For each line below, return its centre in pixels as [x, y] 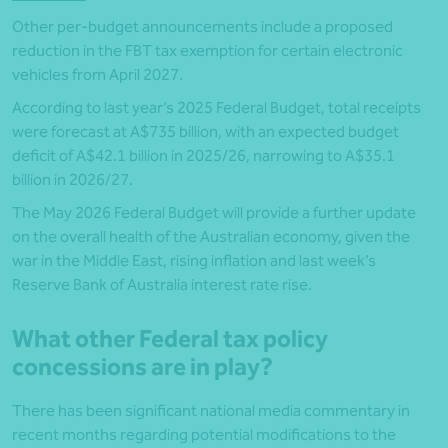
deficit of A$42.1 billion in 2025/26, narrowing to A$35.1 [203, 156]
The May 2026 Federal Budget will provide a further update [214, 213]
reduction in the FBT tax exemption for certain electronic [207, 51]
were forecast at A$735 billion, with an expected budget [205, 132]
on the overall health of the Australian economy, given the [211, 237]
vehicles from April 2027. [97, 75]
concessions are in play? [142, 367]
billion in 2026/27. [72, 180]
